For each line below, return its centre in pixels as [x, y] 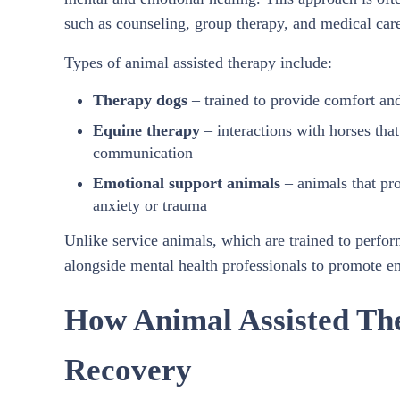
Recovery [128, 370]
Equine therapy [146, 130]
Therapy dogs [140, 100]
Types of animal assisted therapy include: [198, 62]
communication [142, 152]
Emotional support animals [186, 183]
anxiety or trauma [150, 205]
